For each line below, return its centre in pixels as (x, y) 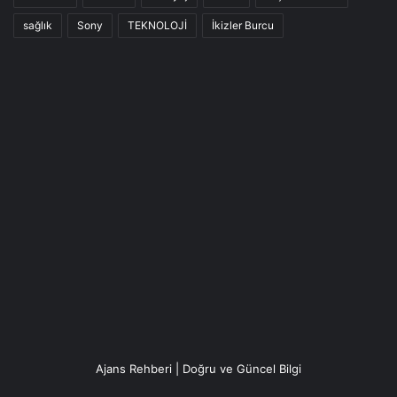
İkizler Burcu (243, 26)
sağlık (38, 26)
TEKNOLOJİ (157, 26)
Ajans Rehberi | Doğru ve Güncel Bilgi (198, 369)
